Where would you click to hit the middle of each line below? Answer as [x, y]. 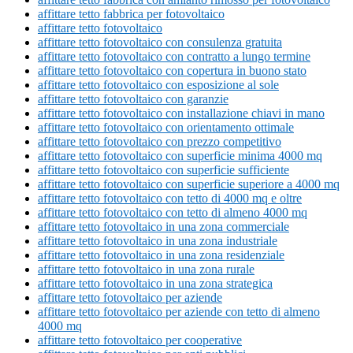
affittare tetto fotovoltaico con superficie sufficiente [163, 170]
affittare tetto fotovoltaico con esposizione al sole [158, 85]
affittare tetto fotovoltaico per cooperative [140, 340]
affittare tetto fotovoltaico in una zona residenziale [161, 255]
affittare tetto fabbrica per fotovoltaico [131, 14]
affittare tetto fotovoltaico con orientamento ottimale [166, 128]
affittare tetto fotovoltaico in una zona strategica [155, 284]
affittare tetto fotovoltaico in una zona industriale [158, 241]
